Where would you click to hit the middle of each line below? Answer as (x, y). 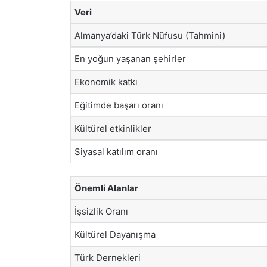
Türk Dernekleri (108, 258)
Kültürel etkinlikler (113, 128)
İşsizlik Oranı (101, 211)
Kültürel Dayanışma (115, 235)
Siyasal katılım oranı (116, 151)
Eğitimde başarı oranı (119, 105)
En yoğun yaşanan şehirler (130, 58)
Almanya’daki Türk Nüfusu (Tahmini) (150, 35)
